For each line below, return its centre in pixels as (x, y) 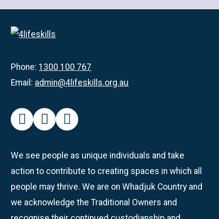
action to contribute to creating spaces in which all (107, 171)
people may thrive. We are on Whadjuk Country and (107, 186)
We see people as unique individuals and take (98, 155)
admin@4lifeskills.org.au (82, 83)
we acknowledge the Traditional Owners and (94, 202)
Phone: (25, 67)
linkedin (89, 128)
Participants (47, 39)
